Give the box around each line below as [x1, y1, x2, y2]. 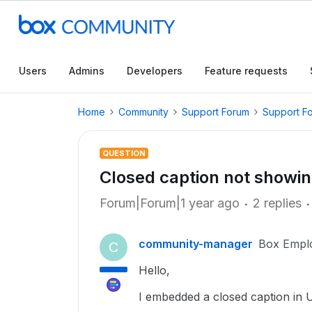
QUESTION [102, 148, 146, 158]
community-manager [139, 237, 253, 251]
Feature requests [205, 65, 288, 77]
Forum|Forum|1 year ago [100, 196, 240, 210]
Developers [127, 65, 182, 77]
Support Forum [182, 106, 249, 118]
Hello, [139, 263, 170, 277]
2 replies [253, 196, 302, 210]
